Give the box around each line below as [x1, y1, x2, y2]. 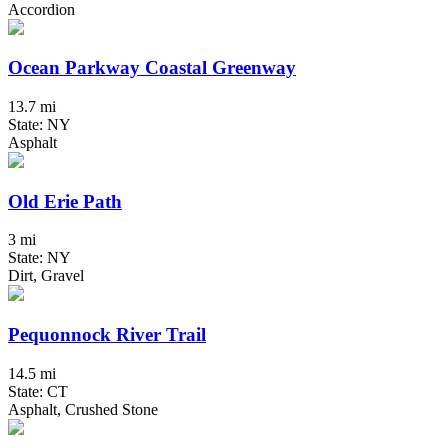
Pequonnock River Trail [8, 324, 206, 346]
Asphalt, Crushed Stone [8, 400, 158, 418]
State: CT [8, 382, 68, 400]
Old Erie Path [8, 190, 122, 212]
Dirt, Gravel [8, 267, 84, 285]
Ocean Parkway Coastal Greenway [8, 57, 296, 79]
